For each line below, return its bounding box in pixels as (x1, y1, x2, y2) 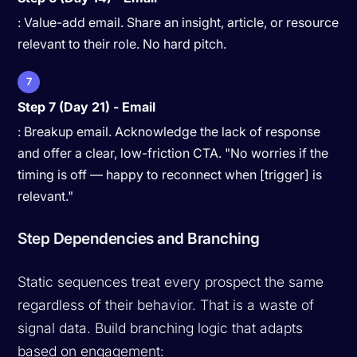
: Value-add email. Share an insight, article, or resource (18, 14, 339, 30)
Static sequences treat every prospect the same (18, 273, 324, 290)
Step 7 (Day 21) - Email (18, 98, 156, 115)
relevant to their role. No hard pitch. (18, 35, 227, 52)
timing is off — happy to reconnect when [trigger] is (18, 166, 323, 182)
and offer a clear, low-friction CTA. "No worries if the (18, 144, 329, 161)
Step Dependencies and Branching (18, 228, 260, 248)
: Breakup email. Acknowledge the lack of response (18, 123, 321, 139)
